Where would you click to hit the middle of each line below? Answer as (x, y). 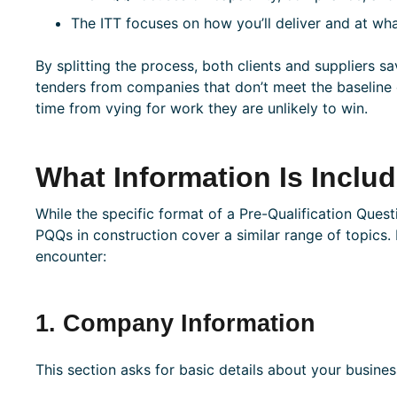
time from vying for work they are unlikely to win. (201, 109)
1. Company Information (175, 323)
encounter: (70, 257)
